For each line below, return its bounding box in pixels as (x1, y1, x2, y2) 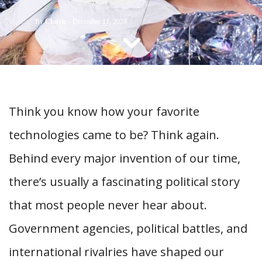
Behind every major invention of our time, (9, 150, 240, 166)
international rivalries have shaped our (9, 244, 224, 260)
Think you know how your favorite (9, 104, 199, 119)
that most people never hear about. (9, 197, 207, 213)
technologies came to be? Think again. (9, 127, 219, 143)
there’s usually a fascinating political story (9, 174, 240, 189)
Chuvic (45, 18, 67, 26)
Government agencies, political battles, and (9, 220, 247, 236)
